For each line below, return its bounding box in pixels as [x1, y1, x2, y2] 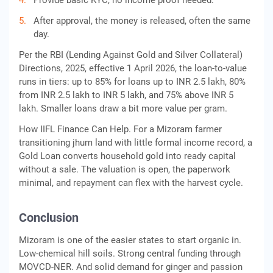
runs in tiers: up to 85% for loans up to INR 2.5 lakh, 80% [19, 76, 246, 87]
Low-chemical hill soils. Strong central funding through [19, 248, 241, 259]
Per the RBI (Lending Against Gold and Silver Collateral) [19, 49, 243, 60]
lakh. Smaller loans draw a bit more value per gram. [19, 103, 227, 114]
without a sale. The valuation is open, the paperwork [19, 164, 230, 175]
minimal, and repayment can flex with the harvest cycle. [19, 177, 243, 188]
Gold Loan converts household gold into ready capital [19, 151, 236, 161]
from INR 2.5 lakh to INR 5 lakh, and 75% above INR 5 [19, 90, 233, 101]
